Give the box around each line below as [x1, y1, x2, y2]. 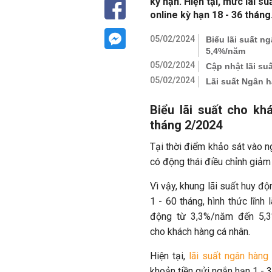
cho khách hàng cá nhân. [150, 226, 250, 237]
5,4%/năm [206, 46, 245, 56]
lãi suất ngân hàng [189, 250, 268, 262]
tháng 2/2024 [150, 118, 222, 132]
